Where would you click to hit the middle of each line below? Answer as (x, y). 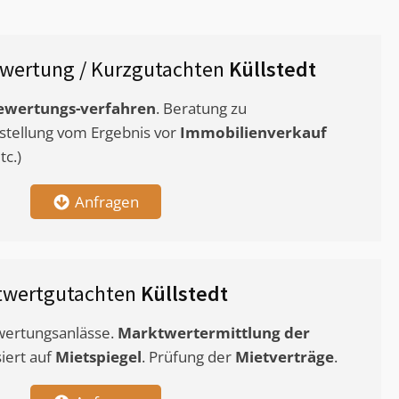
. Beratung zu (201, 109)
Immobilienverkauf (253, 133)
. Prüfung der (188, 357)
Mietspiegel (98, 357)
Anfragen (106, 202)
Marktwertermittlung (199, 333)
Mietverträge (285, 357)
